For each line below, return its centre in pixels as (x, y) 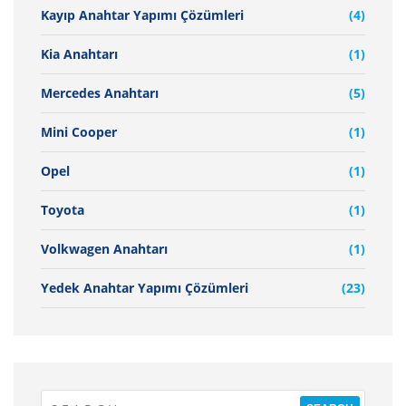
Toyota (63, 210)
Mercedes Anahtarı (100, 93)
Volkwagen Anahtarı (104, 249)
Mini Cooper (79, 132)
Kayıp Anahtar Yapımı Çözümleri (142, 15)
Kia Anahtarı (79, 54)
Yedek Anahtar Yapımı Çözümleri (145, 288)
